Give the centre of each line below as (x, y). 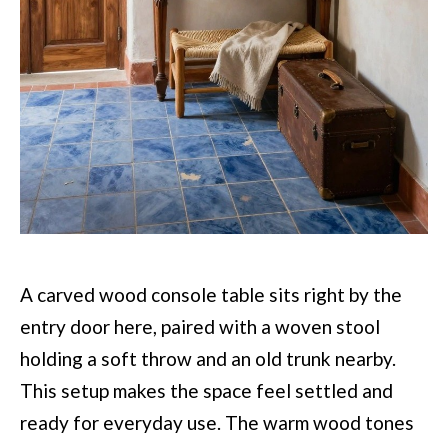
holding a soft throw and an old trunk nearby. (208, 358)
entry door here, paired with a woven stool (200, 326)
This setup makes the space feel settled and (206, 390)
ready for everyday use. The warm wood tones (217, 422)
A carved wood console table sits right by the (211, 294)
